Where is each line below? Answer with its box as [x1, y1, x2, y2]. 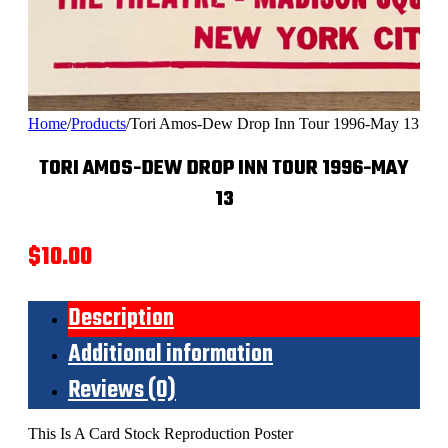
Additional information [68, 336, 273, 373]
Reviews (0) [68, 372, 176, 409]
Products [71, 114, 126, 132]
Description [68, 300, 174, 337]
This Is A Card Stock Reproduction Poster [28, 424, 293, 442]
